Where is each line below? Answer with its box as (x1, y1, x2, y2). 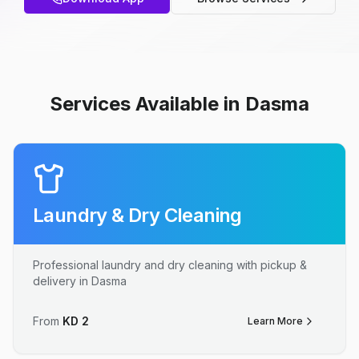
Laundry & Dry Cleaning (33, 204, 242, 227)
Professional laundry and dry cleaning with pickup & (33, 258, 307, 272)
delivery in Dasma (33, 274, 127, 288)
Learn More (248, 315, 303, 327)
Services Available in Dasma (50, 92, 309, 115)
